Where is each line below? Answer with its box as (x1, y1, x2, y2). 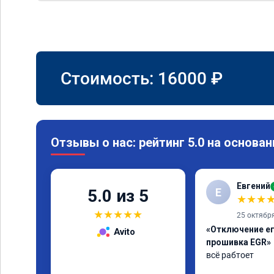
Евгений (237, 181, 270, 191)
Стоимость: (61, 68, 158, 89)
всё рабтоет (206, 250, 254, 260)
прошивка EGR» (206, 237, 271, 247)
